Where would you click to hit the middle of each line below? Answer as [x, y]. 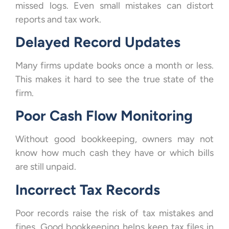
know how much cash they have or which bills [114, 153]
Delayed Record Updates [98, 42]
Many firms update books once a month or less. [114, 66]
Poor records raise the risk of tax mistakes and [114, 213]
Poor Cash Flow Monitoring [104, 116]
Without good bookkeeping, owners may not [114, 139]
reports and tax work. [58, 19]
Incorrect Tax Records [88, 189]
